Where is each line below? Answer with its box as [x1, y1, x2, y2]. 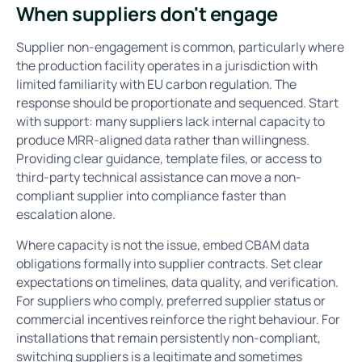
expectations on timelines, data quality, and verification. [15, 273, 339, 292]
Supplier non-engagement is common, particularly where [15, 37, 344, 56]
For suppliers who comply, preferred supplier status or [15, 292, 326, 310]
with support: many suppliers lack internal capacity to [15, 112, 325, 130]
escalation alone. [15, 204, 118, 223]
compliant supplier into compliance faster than [15, 186, 286, 204]
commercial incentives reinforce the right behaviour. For [15, 310, 340, 329]
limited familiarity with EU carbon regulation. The [15, 74, 297, 93]
